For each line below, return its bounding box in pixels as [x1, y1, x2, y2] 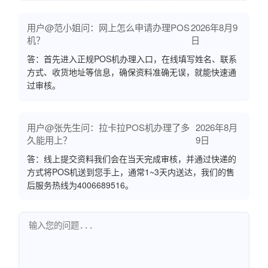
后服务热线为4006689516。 [27, 178, 133, 191]
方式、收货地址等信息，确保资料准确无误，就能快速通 [27, 65, 236, 78]
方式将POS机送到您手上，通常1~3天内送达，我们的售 [27, 165, 234, 178]
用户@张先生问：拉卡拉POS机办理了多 [27, 120, 190, 133]
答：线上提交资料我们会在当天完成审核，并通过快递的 [27, 152, 236, 165]
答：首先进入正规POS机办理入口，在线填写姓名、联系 [27, 52, 237, 65]
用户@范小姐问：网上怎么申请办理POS [27, 20, 190, 33]
